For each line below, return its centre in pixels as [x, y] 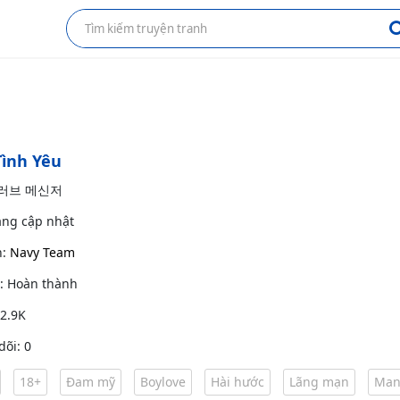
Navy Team [42, 252]
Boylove [163, 382]
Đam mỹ [91, 382]
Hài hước [237, 382]
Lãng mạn [319, 382]
